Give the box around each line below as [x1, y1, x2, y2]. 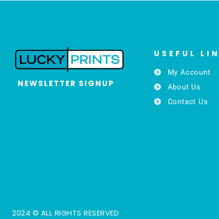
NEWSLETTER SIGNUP [17, 78, 114, 89]
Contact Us [167, 97, 208, 106]
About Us [167, 82, 201, 91]
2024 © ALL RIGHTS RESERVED [12, 207, 119, 218]
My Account [167, 67, 211, 77]
